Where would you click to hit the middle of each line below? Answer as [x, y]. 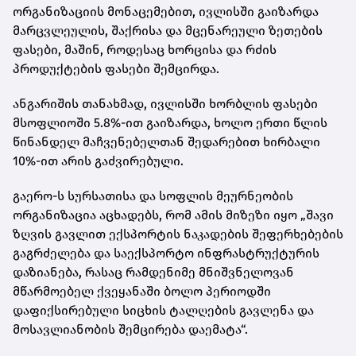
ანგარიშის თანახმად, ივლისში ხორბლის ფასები [165, 104]
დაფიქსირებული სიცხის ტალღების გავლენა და [163, 311]
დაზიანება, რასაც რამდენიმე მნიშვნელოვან [153, 273]
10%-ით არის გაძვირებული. [98, 161]
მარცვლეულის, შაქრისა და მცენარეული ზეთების [168, 31]
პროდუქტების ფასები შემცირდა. [116, 69]
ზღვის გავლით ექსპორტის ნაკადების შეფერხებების [178, 234]
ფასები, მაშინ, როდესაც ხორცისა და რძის [145, 50]
